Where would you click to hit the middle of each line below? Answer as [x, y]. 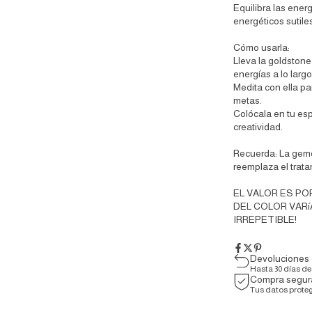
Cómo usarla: [261, 48]
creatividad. [258, 127]
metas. [247, 101]
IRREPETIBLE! [265, 220]
